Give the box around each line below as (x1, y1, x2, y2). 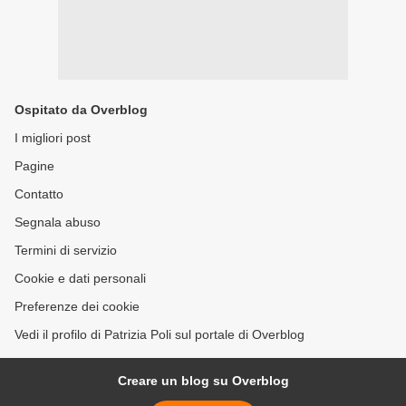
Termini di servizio (14, 243, 117, 258)
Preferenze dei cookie (14, 299, 140, 314)
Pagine (14, 159, 54, 174)
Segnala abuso (14, 215, 101, 230)
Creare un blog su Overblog (117, 373, 289, 389)
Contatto (14, 187, 63, 202)
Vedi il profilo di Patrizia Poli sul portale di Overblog (14, 327, 304, 343)
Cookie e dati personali (14, 271, 146, 286)
